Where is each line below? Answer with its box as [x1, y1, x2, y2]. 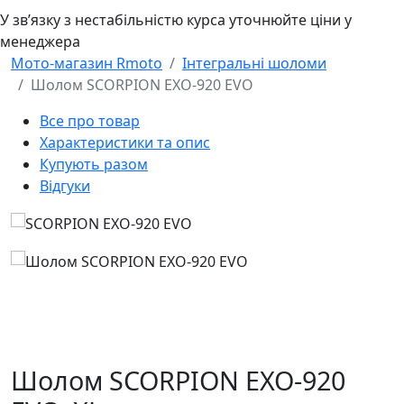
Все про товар [40, 111, 140, 132]
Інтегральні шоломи [182, 53, 326, 74]
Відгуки [40, 176, 90, 197]
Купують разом [40, 154, 148, 175]
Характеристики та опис [40, 133, 210, 153]
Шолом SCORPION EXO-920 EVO [31, 75, 253, 96]
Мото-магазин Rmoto [11, 53, 162, 74]
